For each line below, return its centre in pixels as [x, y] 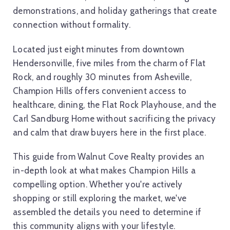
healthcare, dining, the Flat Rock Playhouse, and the [115, 104]
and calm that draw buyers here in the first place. [109, 132]
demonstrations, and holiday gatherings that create [115, 11]
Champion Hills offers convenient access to [100, 91]
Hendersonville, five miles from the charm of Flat [109, 63]
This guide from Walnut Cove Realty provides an [109, 157]
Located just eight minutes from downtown [99, 49]
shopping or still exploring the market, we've [100, 198]
